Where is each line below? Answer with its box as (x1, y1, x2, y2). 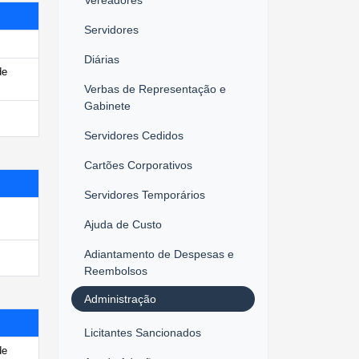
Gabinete (84, 99, 131, 112)
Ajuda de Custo (84, 217, 162, 231)
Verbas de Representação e (84, 82, 226, 95)
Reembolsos (84, 264, 147, 277)
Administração (84, 292, 156, 305)
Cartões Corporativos (84, 158, 192, 171)
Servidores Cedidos (84, 128, 184, 142)
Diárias (84, 52, 119, 66)
